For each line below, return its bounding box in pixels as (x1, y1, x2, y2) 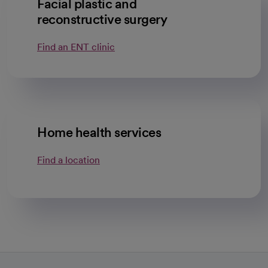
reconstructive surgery (37, 11, 167, 27)
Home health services (37, 124, 161, 140)
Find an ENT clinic (37, 41, 115, 53)
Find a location (37, 154, 100, 166)
